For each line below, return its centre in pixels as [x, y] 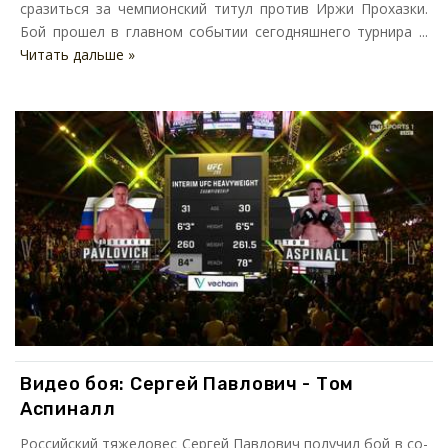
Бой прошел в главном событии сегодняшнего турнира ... [224, 32]
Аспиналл [68, 409]
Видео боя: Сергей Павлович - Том [187, 384]
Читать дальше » [77, 55]
